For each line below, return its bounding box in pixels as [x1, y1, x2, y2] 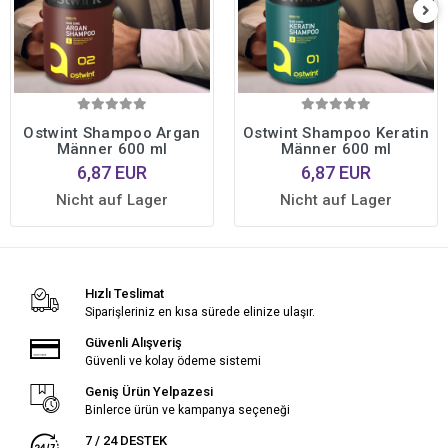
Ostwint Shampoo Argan [23, 124, 201, 143]
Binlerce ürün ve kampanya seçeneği [84, 403, 290, 418]
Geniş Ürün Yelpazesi [84, 384, 213, 400]
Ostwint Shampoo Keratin [243, 124, 429, 143]
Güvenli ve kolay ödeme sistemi [84, 354, 261, 369]
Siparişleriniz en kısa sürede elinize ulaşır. [84, 305, 315, 320]
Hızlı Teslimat [84, 286, 164, 302]
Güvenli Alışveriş [84, 335, 182, 351]
